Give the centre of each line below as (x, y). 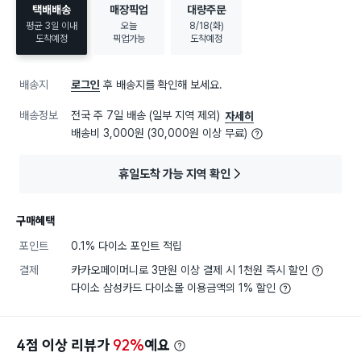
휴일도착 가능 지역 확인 (174, 174)
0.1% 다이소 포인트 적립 (127, 246)
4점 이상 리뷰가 (64, 346)
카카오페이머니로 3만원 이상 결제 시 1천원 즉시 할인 (191, 270)
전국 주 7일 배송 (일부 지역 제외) (147, 116)
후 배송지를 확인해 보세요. (161, 85)
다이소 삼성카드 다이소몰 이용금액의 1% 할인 (175, 288)
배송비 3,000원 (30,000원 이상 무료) (161, 133)
